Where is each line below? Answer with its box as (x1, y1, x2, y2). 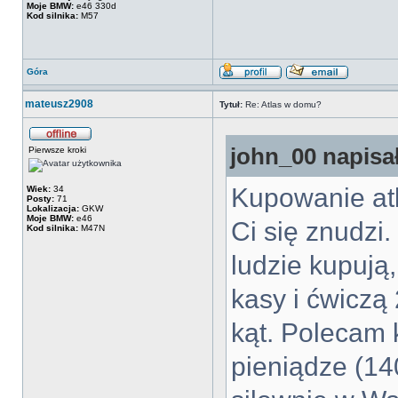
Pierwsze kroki (28, 145, 86, 155)
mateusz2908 (25, 98, 93, 110)
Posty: (27, 194, 54, 203)
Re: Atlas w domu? (243, 99, 322, 109)
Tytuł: (219, 99, 243, 109)
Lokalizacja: (27, 203, 79, 213)
